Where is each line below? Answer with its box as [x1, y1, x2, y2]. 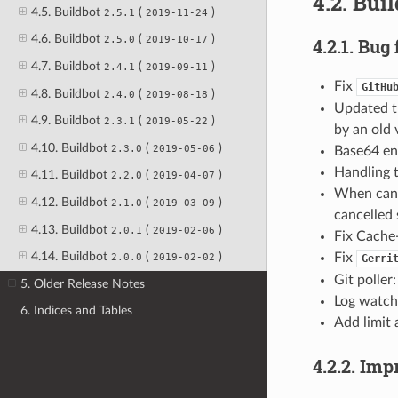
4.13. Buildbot [30, 222, 111, 236]
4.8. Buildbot [30, 86, 104, 100]
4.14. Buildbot [30, 250, 111, 264]
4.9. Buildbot [30, 114, 104, 128]
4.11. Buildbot [30, 168, 111, 182]
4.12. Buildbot [30, 195, 111, 209]
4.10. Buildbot [30, 140, 111, 155]
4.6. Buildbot [30, 32, 104, 46]
